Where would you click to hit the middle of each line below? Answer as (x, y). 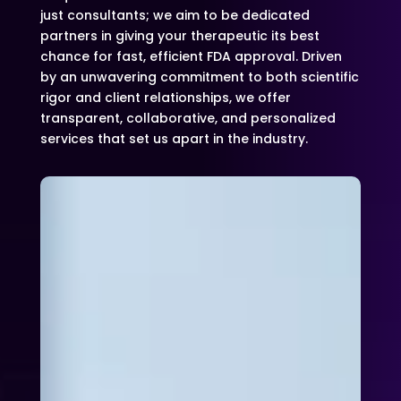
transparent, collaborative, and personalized (188, 119)
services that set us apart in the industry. (174, 139)
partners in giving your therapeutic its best (179, 36)
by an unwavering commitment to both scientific (199, 77)
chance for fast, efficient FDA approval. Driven (191, 57)
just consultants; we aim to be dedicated (175, 16)
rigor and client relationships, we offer (165, 98)
